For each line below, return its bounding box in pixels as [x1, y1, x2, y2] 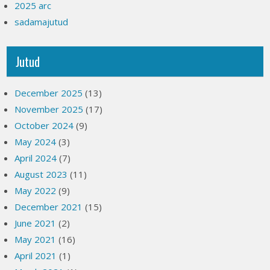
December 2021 [14, 200, 83, 213]
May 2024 [14, 135, 57, 148]
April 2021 [14, 249, 57, 262]
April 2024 [14, 151, 57, 164]
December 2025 [14, 86, 83, 99]
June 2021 [14, 216, 57, 229]
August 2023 [14, 168, 68, 180]
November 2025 [14, 102, 84, 115]
